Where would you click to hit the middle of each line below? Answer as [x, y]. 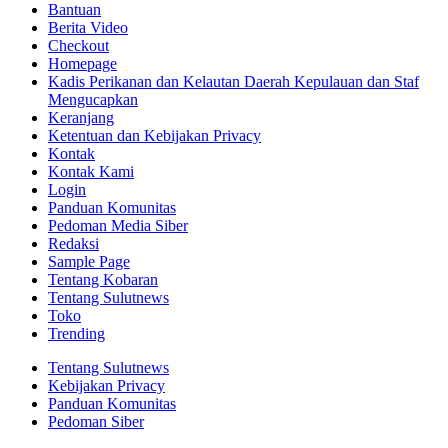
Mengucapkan [93, 100]
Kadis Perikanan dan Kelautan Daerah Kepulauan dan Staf [233, 82]
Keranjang [81, 118]
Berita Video [88, 28]
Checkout [78, 46]
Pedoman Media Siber [118, 226]
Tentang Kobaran [103, 280]
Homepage [82, 64]
